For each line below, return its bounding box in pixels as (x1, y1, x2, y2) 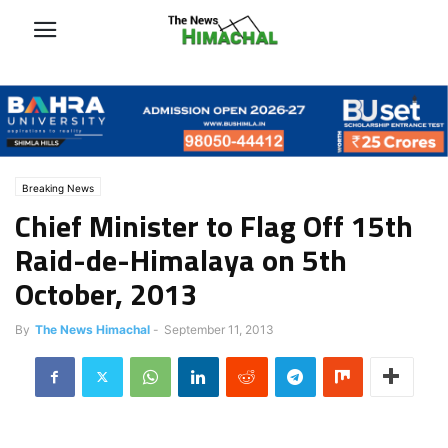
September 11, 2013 (164, 321, 274, 337)
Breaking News (22, 181, 94, 194)
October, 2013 (15, 270, 198, 317)
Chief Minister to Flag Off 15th (15, 202, 413, 249)
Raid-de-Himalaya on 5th (15, 236, 347, 283)
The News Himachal (35, 321, 150, 337)
